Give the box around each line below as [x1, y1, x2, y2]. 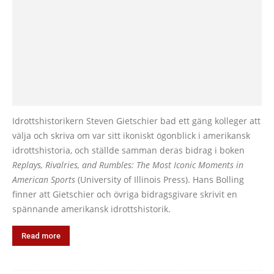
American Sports [12, 173, 75, 185]
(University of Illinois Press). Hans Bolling [75, 173, 244, 185]
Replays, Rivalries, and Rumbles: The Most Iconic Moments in [12, 158, 243, 171]
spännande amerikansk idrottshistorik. [12, 202, 171, 215]
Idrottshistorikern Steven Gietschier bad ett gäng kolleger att [12, 114, 261, 127]
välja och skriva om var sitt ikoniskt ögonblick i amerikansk [12, 129, 250, 141]
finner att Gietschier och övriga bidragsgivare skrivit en [12, 188, 237, 200]
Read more [21, 231, 61, 240]
